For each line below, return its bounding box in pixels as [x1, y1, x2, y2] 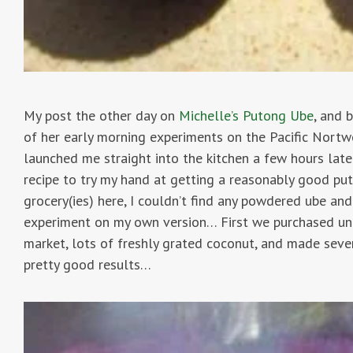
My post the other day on [24, 106, 179, 124]
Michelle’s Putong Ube [179, 106, 314, 124]
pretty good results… [24, 255, 151, 273]
